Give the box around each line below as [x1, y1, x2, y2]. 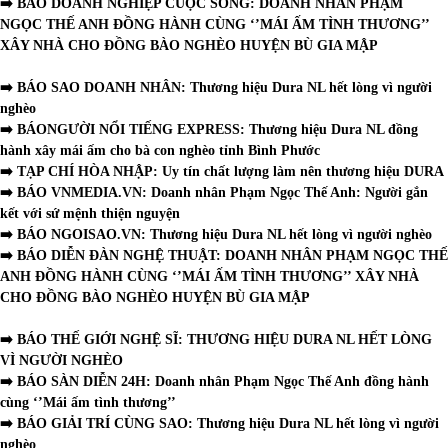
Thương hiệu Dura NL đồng [249, 122, 418, 138]
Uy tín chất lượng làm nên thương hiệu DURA [162, 164, 444, 180]
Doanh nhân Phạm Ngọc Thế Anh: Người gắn [151, 185, 428, 201]
